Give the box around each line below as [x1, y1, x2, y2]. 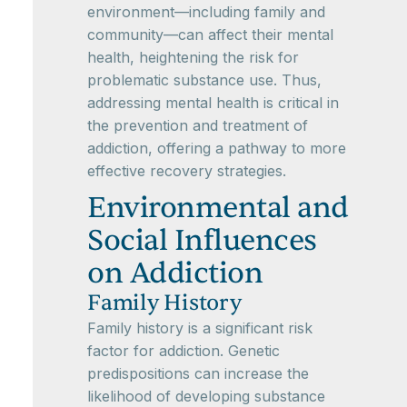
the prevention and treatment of [87, 116, 308, 134]
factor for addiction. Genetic [87, 342, 280, 360]
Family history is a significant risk [87, 319, 313, 337]
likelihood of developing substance [87, 387, 325, 405]
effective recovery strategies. [87, 162, 286, 180]
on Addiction [87, 254, 263, 292]
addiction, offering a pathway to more [87, 139, 346, 157]
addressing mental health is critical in [87, 94, 339, 112]
